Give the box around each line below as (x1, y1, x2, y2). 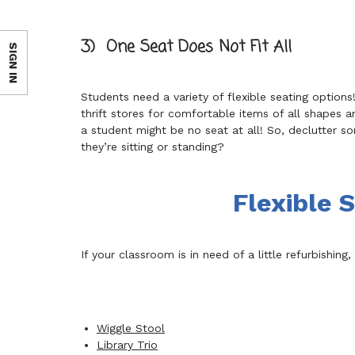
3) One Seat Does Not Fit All (81, 35, 292, 59)
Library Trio (97, 338, 158, 351)
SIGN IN (7, 42, 20, 83)
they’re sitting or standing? (81, 140, 224, 153)
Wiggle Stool (97, 322, 165, 334)
